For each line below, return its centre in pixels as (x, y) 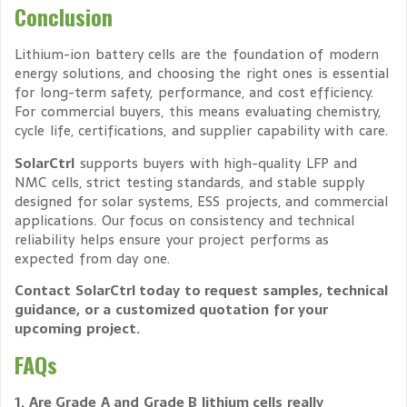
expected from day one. (92, 258)
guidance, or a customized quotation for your (171, 310)
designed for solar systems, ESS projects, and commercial (201, 201)
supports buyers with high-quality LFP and (216, 163)
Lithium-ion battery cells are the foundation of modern (197, 55)
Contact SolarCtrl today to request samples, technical (201, 291)
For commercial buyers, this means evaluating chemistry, (198, 112)
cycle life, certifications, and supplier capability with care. (201, 131)
